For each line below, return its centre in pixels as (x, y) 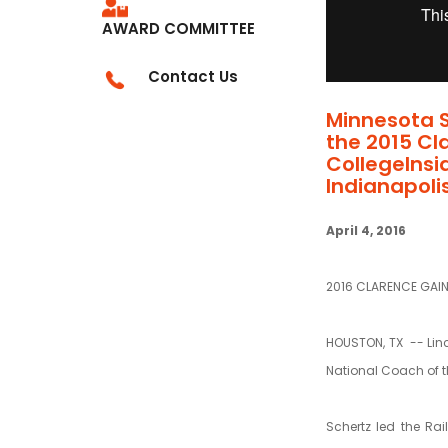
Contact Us (193, 76)
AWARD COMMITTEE (178, 28)
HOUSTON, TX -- (376, 342)
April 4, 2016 (366, 230)
